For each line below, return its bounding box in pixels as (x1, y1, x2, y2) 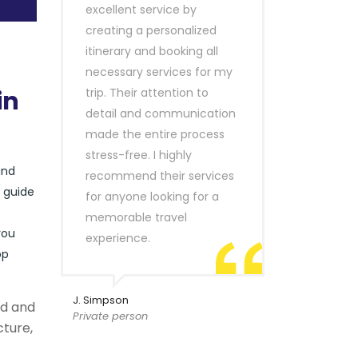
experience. (86, 230, 150, 246)
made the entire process (86, 126, 225, 142)
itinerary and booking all (86, 43, 218, 59)
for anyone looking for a (86, 189, 219, 205)
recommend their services (86, 168, 234, 184)
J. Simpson (73, 292, 129, 308)
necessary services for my (86, 64, 233, 80)
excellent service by (86, 2, 197, 18)
